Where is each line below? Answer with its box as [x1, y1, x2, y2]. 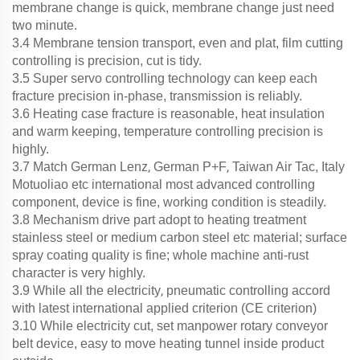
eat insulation [248, 106, 325, 121]
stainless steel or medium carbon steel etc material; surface [12, 230, 347, 244]
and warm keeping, [12, 124, 124, 138]
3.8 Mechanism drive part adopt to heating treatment [12, 212, 306, 227]
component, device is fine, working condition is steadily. [12, 194, 329, 209]
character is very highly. [12, 265, 145, 280]
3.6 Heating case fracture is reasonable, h [12, 106, 248, 121]
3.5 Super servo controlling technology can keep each [12, 71, 317, 85]
